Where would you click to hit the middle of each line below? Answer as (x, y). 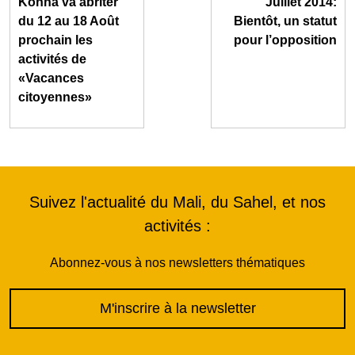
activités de (52, 59)
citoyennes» (55, 97)
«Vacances (51, 78)
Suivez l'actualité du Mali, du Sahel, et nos (177, 202)
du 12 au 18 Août (69, 21)
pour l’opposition (285, 40)
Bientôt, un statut (285, 21)
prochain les (55, 40)
